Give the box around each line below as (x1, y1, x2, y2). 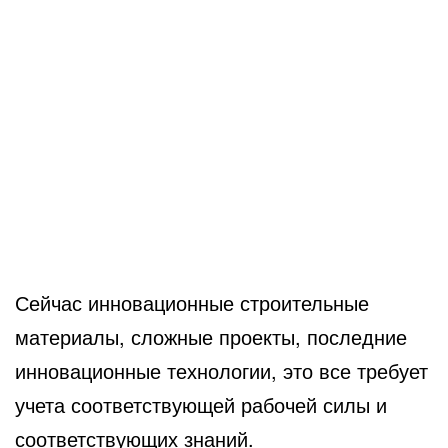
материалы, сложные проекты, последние (15, 321, 407, 351)
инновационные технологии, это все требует (15, 355, 428, 385)
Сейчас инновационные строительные (15, 287, 369, 317)
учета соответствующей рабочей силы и (15, 389, 387, 419)
